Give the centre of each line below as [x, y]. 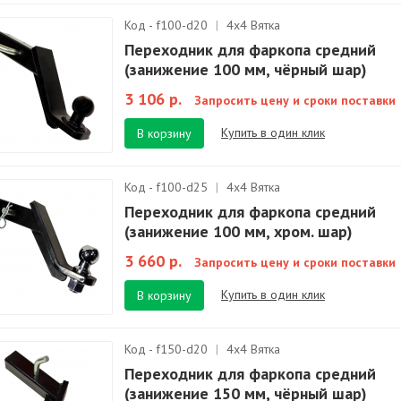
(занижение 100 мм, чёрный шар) [246, 69]
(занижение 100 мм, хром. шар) [239, 231]
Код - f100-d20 [168, 25]
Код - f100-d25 [168, 187]
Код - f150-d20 [168, 349]
